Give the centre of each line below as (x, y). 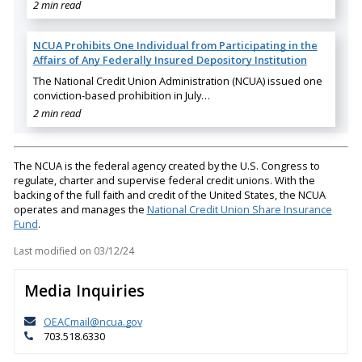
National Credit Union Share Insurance (239, 209)
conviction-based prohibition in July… (121, 96)
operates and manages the (80, 209)
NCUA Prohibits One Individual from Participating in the (175, 46)
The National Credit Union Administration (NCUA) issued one (177, 81)
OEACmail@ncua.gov (93, 321)
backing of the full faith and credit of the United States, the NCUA (169, 194)
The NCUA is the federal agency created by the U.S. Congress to (166, 165)
